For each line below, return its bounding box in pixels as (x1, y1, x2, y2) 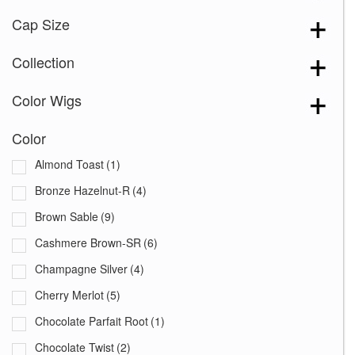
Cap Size (12, 13, 70, 34)
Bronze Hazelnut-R (35, 181, 130, 198)
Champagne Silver (35, 260, 128, 277)
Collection (12, 51, 74, 72)
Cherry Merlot (35, 286, 104, 303)
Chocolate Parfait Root (35, 312, 148, 329)
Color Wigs (12, 89, 82, 110)
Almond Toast (35, 155, 104, 172)
